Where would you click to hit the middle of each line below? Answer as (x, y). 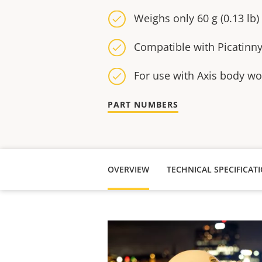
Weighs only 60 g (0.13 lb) (196, 18)
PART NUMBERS (143, 104)
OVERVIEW (128, 169)
